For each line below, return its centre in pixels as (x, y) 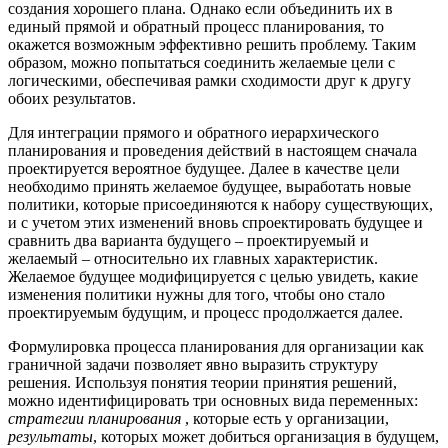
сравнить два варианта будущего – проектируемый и (188, 241)
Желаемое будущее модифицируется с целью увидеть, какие (213, 277)
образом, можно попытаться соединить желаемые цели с (201, 63)
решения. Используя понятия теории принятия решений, (202, 383)
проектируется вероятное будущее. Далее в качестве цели (204, 169)
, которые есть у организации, (285, 419)
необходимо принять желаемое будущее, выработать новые (209, 187)
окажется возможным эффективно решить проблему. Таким (212, 45)
